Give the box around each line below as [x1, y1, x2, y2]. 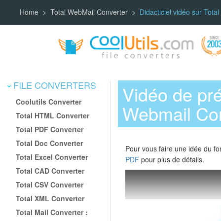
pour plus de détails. [139, 154, 204, 165]
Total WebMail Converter [50, 7, 128, 17]
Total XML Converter [16, 193, 85, 203]
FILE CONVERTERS [11, 78, 96, 91]
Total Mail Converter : [16, 207, 88, 217]
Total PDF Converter [16, 124, 84, 134]
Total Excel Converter [16, 151, 88, 162]
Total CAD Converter [16, 165, 85, 176]
